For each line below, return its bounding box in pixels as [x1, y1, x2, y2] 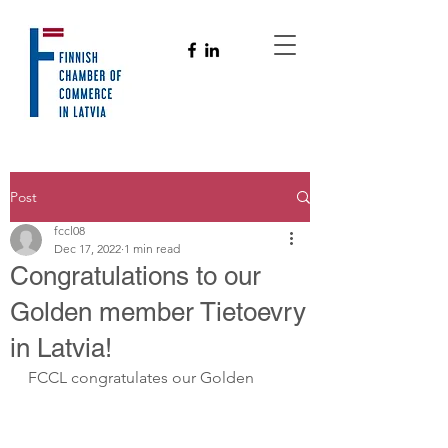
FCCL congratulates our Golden [28, 368, 254, 387]
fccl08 [54, 223, 85, 238]
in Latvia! [10, 333, 112, 363]
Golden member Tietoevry [10, 297, 306, 327]
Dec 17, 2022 [54, 241, 121, 256]
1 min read [124, 241, 180, 256]
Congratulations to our [10, 261, 261, 291]
